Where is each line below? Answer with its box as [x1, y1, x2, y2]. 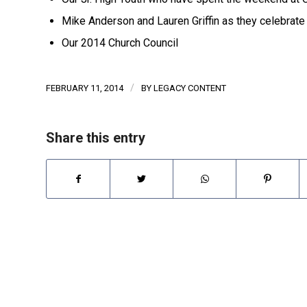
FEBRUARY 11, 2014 [46, 83, 123, 93]
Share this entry [46, 130, 145, 146]
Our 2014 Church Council [62, 36, 178, 49]
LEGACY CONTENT [153, 83, 226, 93]
